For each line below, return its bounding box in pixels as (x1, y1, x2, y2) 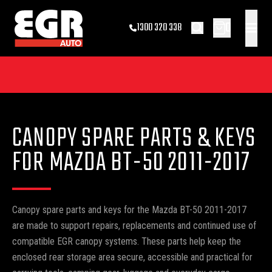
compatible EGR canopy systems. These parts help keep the (12, 235, 241, 247)
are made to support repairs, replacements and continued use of (12, 219, 256, 231)
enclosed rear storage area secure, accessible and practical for (12, 251, 253, 263)
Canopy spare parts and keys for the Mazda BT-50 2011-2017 (12, 203, 246, 216)
